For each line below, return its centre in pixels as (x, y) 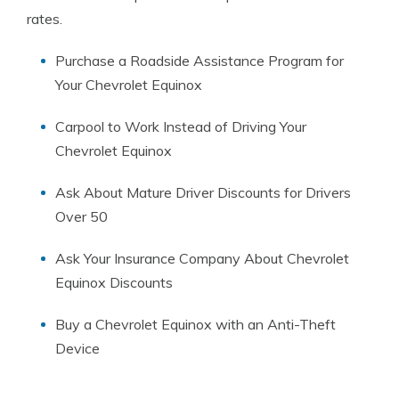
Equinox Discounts (114, 282)
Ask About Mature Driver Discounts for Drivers (203, 192)
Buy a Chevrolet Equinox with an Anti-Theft (195, 324)
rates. (45, 19)
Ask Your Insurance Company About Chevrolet (202, 258)
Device (77, 348)
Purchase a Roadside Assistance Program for (199, 61)
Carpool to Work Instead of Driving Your (181, 126)
